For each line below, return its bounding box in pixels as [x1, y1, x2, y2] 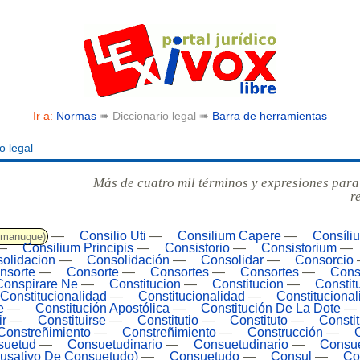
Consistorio [165, 240, 230, 255]
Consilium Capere [178, 228, 281, 243]
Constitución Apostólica [35, 301, 170, 315]
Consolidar [201, 252, 264, 267]
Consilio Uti [80, 228, 146, 243]
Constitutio [137, 313, 198, 327]
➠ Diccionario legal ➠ [96, 109, 212, 123]
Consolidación [87, 252, 170, 267]
